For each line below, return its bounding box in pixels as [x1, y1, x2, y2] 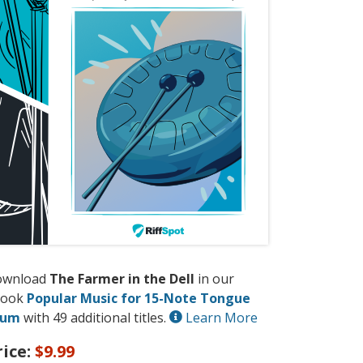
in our [194, 270, 234, 288]
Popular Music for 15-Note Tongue [27, 289, 250, 308]
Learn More [182, 309, 258, 327]
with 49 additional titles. [20, 309, 169, 327]
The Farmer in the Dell [49, 270, 194, 288]
